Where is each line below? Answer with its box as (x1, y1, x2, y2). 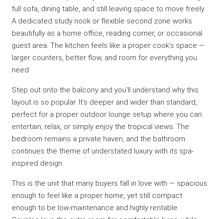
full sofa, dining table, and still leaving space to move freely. (12, 4, 205, 13)
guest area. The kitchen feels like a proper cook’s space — (12, 41, 205, 50)
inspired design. (12, 159, 64, 168)
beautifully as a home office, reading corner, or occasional (12, 29, 202, 38)
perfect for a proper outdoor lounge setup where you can (12, 110, 202, 119)
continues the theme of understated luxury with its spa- (12, 147, 194, 155)
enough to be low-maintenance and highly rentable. (12, 203, 179, 212)
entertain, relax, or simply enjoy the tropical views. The (12, 122, 189, 131)
